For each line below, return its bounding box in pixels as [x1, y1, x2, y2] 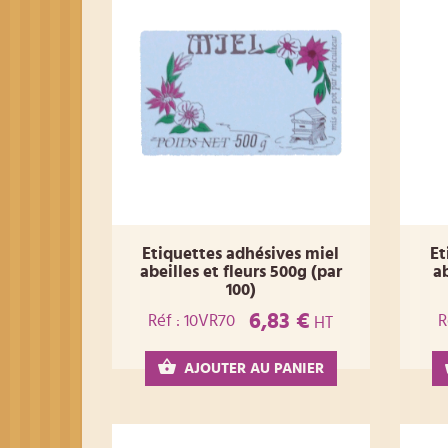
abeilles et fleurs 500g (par [139, 263, 342, 281]
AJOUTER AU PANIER [183, 360, 324, 376]
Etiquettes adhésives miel [142, 245, 340, 263]
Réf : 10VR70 [148, 312, 236, 330]
